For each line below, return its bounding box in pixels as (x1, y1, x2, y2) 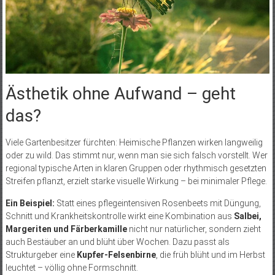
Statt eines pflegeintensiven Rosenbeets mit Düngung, (54, 198, 261, 208)
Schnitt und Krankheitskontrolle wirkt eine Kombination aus (5, 211, 234, 221)
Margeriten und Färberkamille (5, 223, 127, 234)
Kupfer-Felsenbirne (76, 249, 156, 260)
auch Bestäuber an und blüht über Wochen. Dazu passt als (5, 236, 230, 247)
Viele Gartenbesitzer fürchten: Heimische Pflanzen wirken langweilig (5, 137, 263, 147)
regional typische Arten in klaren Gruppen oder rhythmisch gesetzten (5, 163, 266, 173)
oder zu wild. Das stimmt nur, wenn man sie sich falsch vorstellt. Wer (5, 150, 268, 160)
